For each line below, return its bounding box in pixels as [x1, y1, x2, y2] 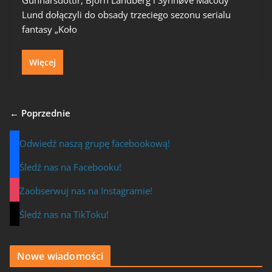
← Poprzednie [10, 107, 70, 120]
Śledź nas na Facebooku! [19, 161, 121, 174]
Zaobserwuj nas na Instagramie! [19, 185, 152, 197]
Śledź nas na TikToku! [19, 208, 109, 221]
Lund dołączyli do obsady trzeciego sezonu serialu [22, 8, 231, 21]
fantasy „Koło [22, 22, 77, 35]
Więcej [29, 56, 56, 69]
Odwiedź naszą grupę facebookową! [19, 137, 170, 150]
